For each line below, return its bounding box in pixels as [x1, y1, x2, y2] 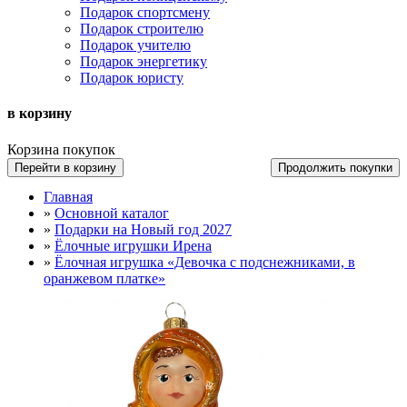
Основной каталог [55, 204, 169, 221]
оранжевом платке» [44, 270, 165, 286]
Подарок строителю [80, 21, 203, 36]
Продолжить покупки [278, 160, 392, 174]
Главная [44, 188, 93, 204]
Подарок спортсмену [80, 5, 210, 20]
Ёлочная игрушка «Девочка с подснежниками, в [55, 253, 355, 270]
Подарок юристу [80, 70, 184, 85]
